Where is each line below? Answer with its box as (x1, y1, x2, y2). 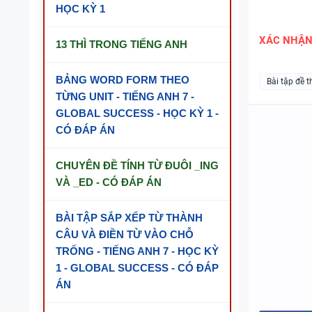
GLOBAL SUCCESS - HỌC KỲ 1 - (56, 107, 219, 119)
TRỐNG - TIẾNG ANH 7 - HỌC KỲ (56, 245, 219, 257)
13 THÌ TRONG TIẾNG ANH (56, 38, 187, 50)
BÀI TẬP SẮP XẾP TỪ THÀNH (56, 212, 203, 224)
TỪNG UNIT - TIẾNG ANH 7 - (56, 91, 194, 102)
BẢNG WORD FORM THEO (56, 74, 189, 86)
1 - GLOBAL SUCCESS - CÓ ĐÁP (56, 262, 219, 274)
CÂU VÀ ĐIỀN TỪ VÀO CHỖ (56, 228, 194, 240)
